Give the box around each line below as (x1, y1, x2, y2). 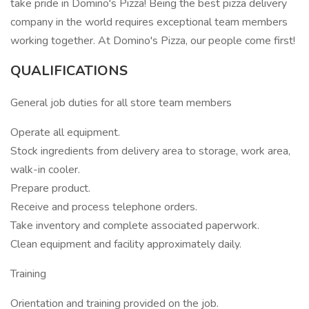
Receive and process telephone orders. (10, 199, 197, 215)
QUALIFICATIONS (10, 61, 128, 80)
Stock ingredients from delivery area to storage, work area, (10, 143, 290, 159)
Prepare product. (10, 181, 90, 196)
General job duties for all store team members (10, 95, 232, 110)
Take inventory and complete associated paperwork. (10, 218, 259, 233)
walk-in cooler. (10, 162, 80, 177)
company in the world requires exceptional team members (10, 14, 288, 30)
